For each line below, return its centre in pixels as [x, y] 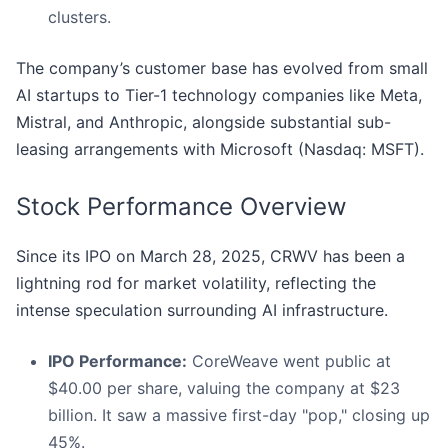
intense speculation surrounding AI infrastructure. [202, 310]
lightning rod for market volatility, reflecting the [196, 283]
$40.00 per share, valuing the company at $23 [224, 388]
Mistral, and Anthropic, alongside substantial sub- [203, 122]
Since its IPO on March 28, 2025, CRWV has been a [210, 256]
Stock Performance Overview [181, 207]
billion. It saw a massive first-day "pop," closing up [239, 415]
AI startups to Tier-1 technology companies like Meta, [219, 95]
